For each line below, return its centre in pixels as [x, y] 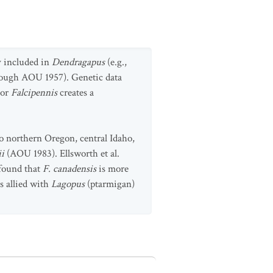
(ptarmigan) [111, 184]
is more [112, 169]
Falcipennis [35, 93]
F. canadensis [69, 169]
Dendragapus [80, 62]
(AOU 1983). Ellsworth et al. [62, 154]
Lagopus [69, 184]
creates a [77, 93]
